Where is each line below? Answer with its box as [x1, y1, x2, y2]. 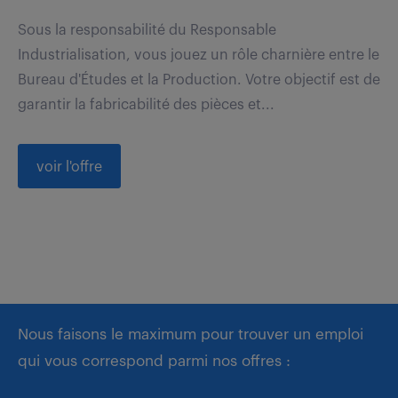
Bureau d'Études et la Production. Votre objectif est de [18, 72, 380, 87]
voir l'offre [36, 159, 102, 174]
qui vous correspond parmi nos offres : [18, 353, 291, 369]
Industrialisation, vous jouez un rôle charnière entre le [18, 47, 379, 62]
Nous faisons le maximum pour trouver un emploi [18, 326, 363, 342]
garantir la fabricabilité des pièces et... [18, 97, 275, 112]
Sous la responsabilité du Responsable [18, 22, 276, 37]
